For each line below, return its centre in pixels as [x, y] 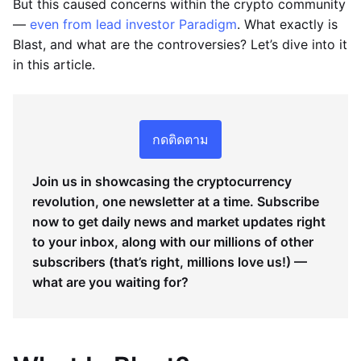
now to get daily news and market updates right [179, 221]
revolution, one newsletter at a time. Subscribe [176, 201]
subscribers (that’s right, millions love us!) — [170, 261]
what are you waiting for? [110, 282]
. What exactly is [287, 24]
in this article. [54, 64]
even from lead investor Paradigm [133, 24]
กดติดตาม [180, 139]
